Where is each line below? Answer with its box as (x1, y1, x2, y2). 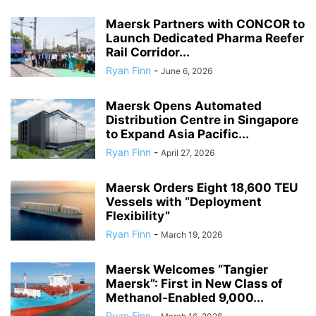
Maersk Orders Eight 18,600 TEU (106, 181, 298, 195)
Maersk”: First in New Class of (106, 276, 283, 291)
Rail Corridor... (106, 45, 190, 59)
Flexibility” (106, 209, 170, 223)
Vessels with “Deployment (106, 195, 262, 209)
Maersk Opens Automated (106, 99, 262, 113)
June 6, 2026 (161, 66, 212, 76)
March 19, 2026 (161, 229, 222, 240)
